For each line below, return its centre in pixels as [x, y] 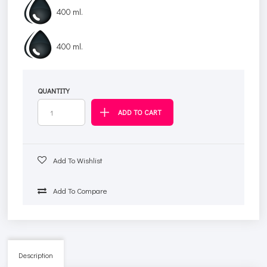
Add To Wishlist [77, 160]
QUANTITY [54, 91]
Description [36, 255]
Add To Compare [80, 191]
